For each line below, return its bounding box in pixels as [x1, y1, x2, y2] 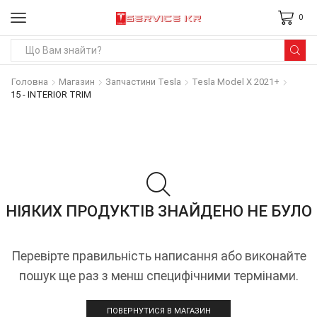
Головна [11, 76, 48, 87]
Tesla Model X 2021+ [192, 76, 279, 87]
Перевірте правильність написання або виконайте [11, 248, 306, 264]
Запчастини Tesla [105, 76, 181, 87]
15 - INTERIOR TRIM [11, 89, 91, 100]
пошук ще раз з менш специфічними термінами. [18, 268, 299, 284]
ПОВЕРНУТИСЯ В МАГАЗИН [106, 306, 211, 316]
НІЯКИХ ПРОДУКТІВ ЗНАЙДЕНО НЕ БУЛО [5, 202, 312, 220]
